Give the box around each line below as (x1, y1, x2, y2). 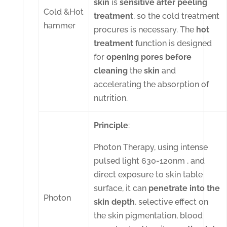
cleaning (94, 66, 130, 76)
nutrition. (94, 93, 128, 103)
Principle (94, 121, 129, 131)
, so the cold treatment (133, 11, 220, 21)
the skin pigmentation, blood (94, 211, 203, 221)
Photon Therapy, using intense (94, 142, 208, 153)
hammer (44, 21, 76, 31)
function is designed (135, 39, 212, 49)
